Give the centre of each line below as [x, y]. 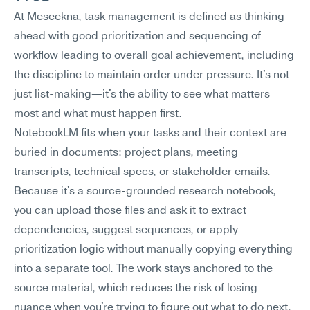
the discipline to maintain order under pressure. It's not [152, 75]
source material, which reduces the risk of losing [136, 289]
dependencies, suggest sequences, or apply [126, 230]
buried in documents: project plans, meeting [126, 153]
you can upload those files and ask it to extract [130, 211]
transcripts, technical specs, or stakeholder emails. [142, 172]
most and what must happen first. [98, 114]
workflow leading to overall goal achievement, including [154, 56]
